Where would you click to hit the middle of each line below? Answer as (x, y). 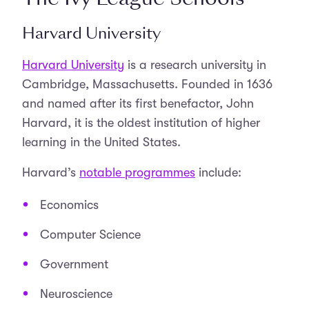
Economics (69, 205)
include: (218, 172)
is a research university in (195, 65)
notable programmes (137, 172)
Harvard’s (51, 172)
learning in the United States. (101, 142)
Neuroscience (76, 294)
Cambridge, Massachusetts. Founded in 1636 (147, 84)
